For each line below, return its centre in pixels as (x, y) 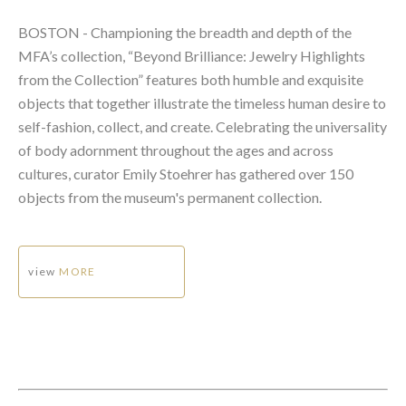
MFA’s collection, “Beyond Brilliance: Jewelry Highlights (192, 55)
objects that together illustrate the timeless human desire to (202, 102)
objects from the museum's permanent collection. (170, 197)
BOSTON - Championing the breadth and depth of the (185, 32)
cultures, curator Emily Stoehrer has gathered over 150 (186, 173)
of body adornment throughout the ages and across (176, 150)
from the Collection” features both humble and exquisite (191, 79)
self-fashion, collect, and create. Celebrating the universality (203, 126)
